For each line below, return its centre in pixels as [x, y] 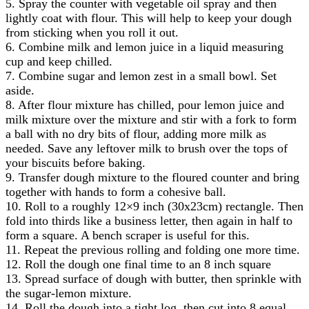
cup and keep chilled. [59, 61]
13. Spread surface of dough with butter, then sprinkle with [153, 278]
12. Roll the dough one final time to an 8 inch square [138, 264]
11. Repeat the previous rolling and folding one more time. [153, 249]
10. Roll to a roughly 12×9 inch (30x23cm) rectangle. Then [154, 206]
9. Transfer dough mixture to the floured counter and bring [152, 177]
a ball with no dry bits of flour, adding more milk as [136, 133]
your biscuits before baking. [76, 162]
